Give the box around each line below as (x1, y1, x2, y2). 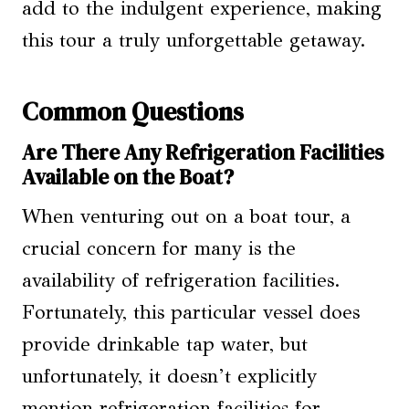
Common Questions (22, 94, 244, 129)
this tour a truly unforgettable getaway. (22, 28, 366, 52)
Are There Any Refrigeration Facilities (22, 138, 383, 167)
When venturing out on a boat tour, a (22, 204, 351, 228)
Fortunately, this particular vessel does (22, 299, 360, 324)
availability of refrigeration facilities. (22, 267, 341, 292)
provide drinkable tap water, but (22, 331, 308, 356)
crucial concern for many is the (22, 236, 296, 260)
